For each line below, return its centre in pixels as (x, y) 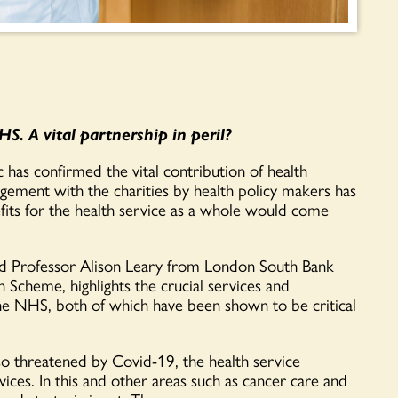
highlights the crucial (135, 285)
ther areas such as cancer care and (234, 380)
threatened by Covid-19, (94, 360)
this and (83, 380)
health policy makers (264, 190)
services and (249, 285)
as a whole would (229, 209)
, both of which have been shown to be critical (202, 304)
